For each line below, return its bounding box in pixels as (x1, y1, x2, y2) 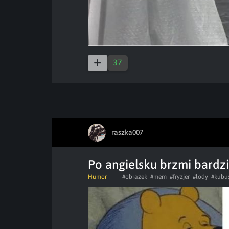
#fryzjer (170, 173, 190, 180)
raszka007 (111, 128, 143, 136)
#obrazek (122, 173, 147, 180)
